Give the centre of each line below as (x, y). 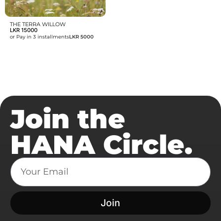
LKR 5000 (81, 37)
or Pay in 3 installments (39, 37)
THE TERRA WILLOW (38, 24)
